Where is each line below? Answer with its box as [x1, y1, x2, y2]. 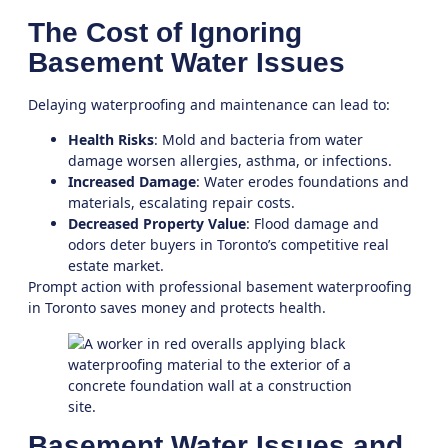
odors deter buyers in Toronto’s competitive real [68, 235, 389, 255]
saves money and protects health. [96, 298, 326, 318]
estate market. [68, 256, 164, 276]
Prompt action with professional [28, 277, 246, 297]
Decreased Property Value [68, 214, 246, 234]
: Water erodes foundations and [196, 172, 409, 192]
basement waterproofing [246, 277, 412, 297]
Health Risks [68, 130, 154, 150]
